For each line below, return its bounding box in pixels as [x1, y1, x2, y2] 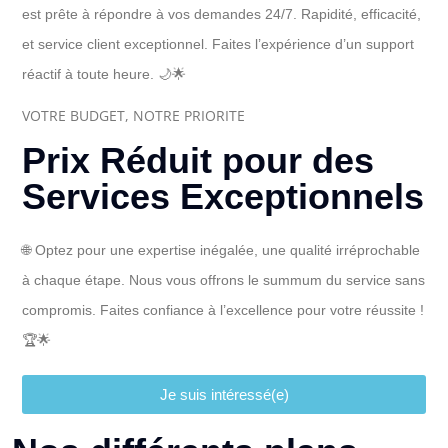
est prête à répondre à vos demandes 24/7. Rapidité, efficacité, [22, 6, 421, 22]
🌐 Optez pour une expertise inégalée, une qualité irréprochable [22, 242, 420, 258]
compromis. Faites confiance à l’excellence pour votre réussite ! [22, 302, 424, 318]
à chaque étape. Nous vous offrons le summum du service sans [22, 272, 425, 288]
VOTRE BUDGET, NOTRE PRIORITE [22, 106, 245, 125]
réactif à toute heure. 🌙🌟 [22, 66, 186, 82]
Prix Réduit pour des [22, 140, 374, 181]
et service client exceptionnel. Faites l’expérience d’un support [22, 36, 414, 52]
